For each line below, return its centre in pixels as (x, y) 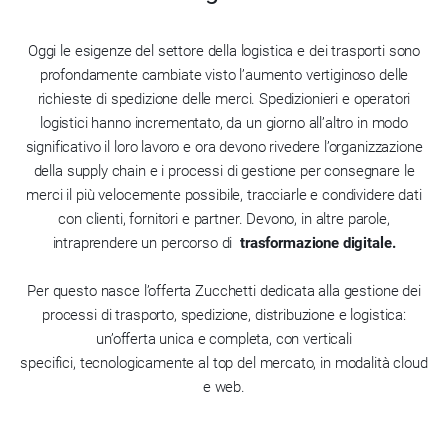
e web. (224, 387)
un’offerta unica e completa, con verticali (224, 339)
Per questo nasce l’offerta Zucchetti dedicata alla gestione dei (224, 291)
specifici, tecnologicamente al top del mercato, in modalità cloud (224, 363)
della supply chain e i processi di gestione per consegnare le (224, 171)
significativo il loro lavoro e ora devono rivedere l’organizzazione (224, 147)
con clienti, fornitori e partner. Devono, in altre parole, (224, 219)
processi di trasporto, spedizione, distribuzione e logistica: (224, 315)
